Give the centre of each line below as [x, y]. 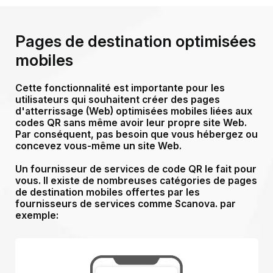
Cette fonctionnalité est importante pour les [120, 88]
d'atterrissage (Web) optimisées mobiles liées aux [133, 112]
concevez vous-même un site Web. [98, 146]
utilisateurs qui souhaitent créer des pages [117, 100]
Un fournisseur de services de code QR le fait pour [136, 169]
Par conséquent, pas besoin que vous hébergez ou [136, 135]
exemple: [37, 216]
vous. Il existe [48, 181]
